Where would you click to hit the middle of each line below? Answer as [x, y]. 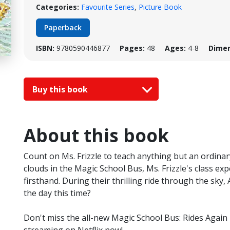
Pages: [132, 48]
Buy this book [61, 89]
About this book [96, 136]
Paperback [63, 27]
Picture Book [160, 7]
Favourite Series [108, 7]
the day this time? [57, 193]
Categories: [57, 7]
